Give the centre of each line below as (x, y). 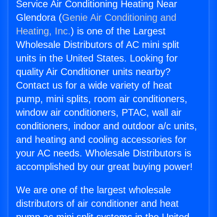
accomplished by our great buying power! (104, 167)
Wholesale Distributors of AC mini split (98, 45)
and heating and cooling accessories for (101, 140)
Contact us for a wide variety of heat (94, 85)
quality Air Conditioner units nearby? (93, 72)
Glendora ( (39, 18)
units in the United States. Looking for (97, 58)
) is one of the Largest (118, 31)
